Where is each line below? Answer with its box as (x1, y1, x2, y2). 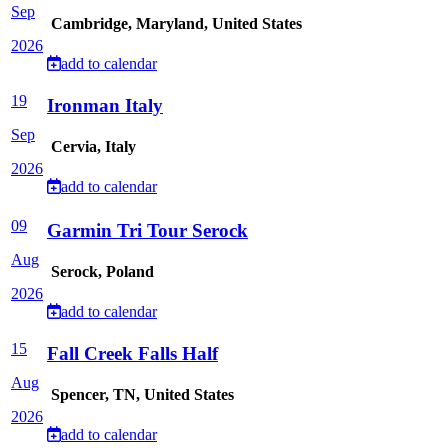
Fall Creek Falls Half (47, 343, 218, 364)
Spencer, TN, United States (47, 386, 234, 404)
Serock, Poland (47, 263, 154, 281)
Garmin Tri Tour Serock (47, 220, 248, 241)
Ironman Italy (47, 95, 163, 116)
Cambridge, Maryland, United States (47, 15, 302, 33)
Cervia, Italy (47, 138, 136, 156)
